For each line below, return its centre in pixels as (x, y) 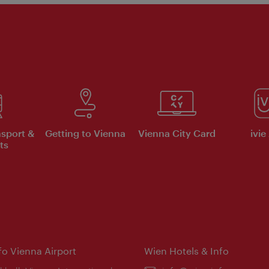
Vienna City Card (177, 133)
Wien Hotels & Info (186, 250)
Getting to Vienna (85, 133)
